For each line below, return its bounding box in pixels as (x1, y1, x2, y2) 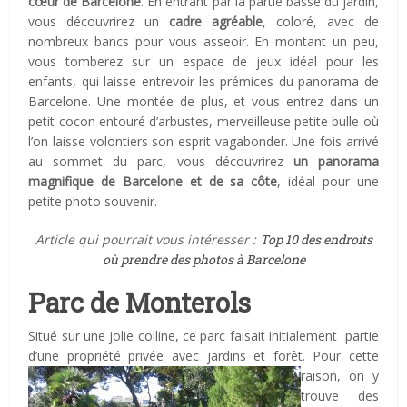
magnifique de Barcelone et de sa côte (28, 172, 278, 190)
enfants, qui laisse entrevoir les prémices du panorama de (28, 72, 379, 90)
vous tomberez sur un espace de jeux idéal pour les (28, 52, 379, 70)
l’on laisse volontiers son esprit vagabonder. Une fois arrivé (28, 132, 379, 150)
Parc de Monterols (28, 284, 252, 320)
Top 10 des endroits (259, 230, 372, 248)
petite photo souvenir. (28, 192, 158, 210)
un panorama (293, 152, 379, 170)
